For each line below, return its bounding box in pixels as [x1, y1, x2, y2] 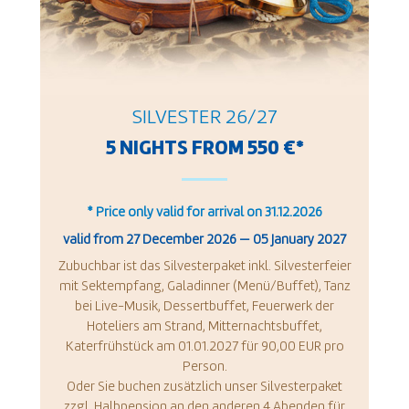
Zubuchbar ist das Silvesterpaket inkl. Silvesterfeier [58, 259, 351, 274]
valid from [63, 233, 126, 247]
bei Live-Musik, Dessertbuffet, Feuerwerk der [75, 299, 334, 314]
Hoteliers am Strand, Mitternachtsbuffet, [87, 320, 322, 334]
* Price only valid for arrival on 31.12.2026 [87, 205, 322, 220]
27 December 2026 [126, 233, 236, 247]
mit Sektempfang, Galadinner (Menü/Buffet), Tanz [58, 279, 351, 294]
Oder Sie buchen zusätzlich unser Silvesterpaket [67, 380, 342, 394]
